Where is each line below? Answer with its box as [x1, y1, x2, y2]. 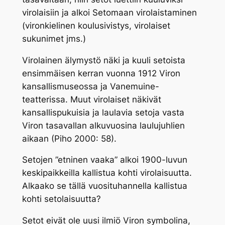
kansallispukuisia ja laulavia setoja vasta [22, 107, 184, 118]
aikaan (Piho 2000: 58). [22, 133, 117, 144]
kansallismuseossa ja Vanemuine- [22, 81, 159, 91]
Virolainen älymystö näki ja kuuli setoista [22, 55, 185, 65]
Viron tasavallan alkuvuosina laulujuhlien [22, 120, 185, 131]
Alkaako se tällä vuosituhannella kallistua [22, 181, 187, 191]
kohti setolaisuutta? [22, 194, 101, 204]
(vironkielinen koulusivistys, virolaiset [22, 20, 170, 31]
